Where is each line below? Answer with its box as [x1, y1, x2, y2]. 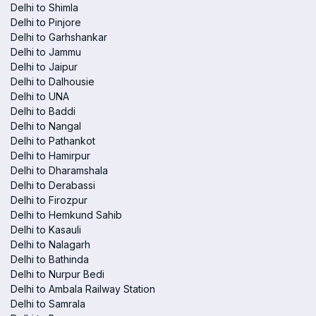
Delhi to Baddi [11, 105, 75, 117]
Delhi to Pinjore [11, 16, 81, 28]
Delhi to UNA [11, 90, 69, 102]
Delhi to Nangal [11, 120, 81, 132]
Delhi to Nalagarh [11, 238, 90, 250]
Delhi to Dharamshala [11, 164, 108, 176]
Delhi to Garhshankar [11, 31, 107, 43]
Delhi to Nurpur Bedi [11, 268, 104, 280]
